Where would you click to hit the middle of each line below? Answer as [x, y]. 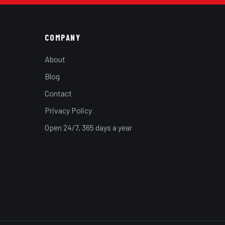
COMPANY [63, 37]
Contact [58, 93]
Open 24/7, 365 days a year [88, 128]
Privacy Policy [68, 110]
